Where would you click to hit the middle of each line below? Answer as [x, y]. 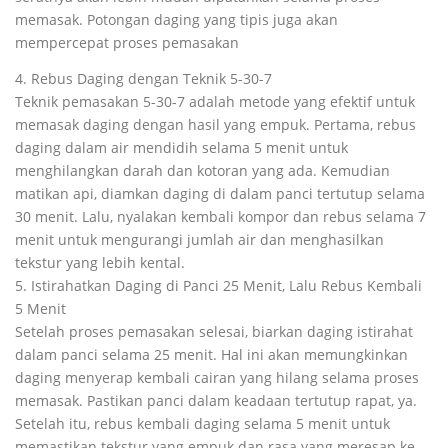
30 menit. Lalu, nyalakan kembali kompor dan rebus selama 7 [220, 216]
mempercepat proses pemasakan [127, 42]
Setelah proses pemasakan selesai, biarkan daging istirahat [214, 331]
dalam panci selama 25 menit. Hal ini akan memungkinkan [211, 354]
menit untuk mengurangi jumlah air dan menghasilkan [199, 239]
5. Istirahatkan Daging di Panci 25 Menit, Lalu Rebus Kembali [218, 285]
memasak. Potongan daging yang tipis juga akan [176, 19]
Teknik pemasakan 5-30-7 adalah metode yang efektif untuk [215, 101]
